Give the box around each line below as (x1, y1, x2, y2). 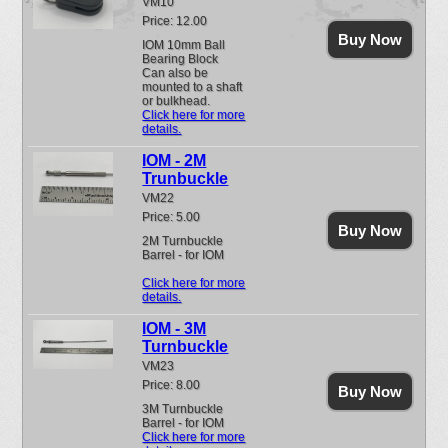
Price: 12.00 (142, 14, 208, 28)
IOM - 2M (142, 152, 207, 169)
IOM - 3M (142, 320, 207, 337)
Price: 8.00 (142, 378, 201, 392)
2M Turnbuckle (142, 234, 224, 248)
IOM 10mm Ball (142, 38, 226, 52)
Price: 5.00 (142, 210, 201, 224)
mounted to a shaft (142, 80, 243, 94)
